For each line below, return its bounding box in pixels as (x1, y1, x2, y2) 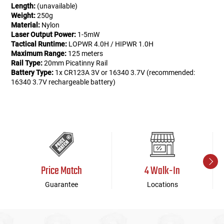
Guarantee (44, 180, 78, 189)
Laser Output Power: (11, 30, 76, 39)
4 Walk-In (144, 162, 180, 180)
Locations (146, 180, 178, 189)
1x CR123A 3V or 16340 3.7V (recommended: (53, 68, 195, 77)
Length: (11, 2, 36, 10)
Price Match (40, 162, 82, 180)
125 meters (66, 49, 103, 58)
